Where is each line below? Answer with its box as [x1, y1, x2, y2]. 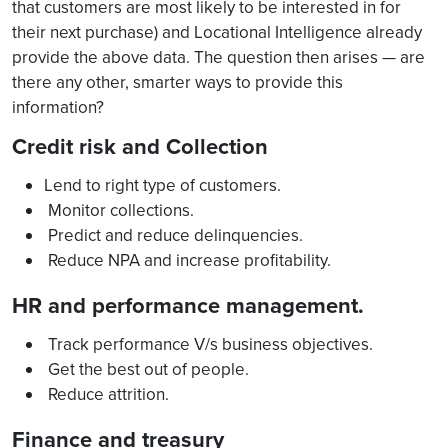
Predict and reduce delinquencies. [44, 223, 303, 247]
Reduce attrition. [44, 382, 169, 406]
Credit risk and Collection [12, 130, 268, 163]
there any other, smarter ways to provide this [12, 70, 343, 94]
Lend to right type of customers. [44, 173, 281, 197]
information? [12, 95, 104, 119]
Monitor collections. [44, 198, 194, 222]
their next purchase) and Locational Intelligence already [12, 20, 422, 44]
